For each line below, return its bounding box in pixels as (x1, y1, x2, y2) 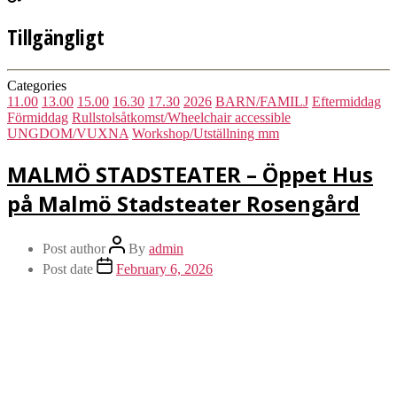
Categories (7, 77, 66, 93)
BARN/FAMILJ (215, 93, 308, 109)
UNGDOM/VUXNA (7, 125, 128, 141)
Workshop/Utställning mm (132, 125, 279, 141)
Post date (43, 261, 93, 276)
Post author (43, 240, 105, 256)
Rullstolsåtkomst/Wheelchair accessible (72, 109, 291, 125)
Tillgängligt (7, 22, 105, 52)
